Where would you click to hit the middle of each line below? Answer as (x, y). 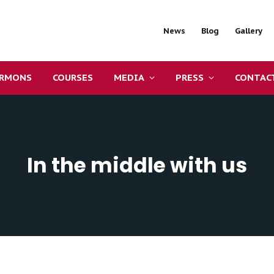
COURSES (73, 77)
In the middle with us (137, 165)
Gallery (249, 31)
